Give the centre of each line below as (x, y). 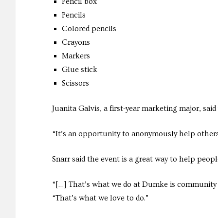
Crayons (76, 43)
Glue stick (80, 70)
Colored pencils (89, 29)
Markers (76, 56)
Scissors (75, 83)
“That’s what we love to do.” (100, 198)
